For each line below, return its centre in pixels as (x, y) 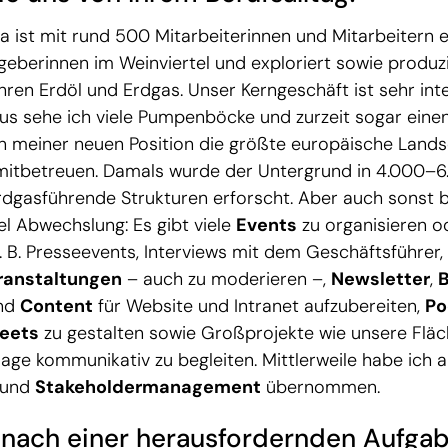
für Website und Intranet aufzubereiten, (259, 305)
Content (56, 305)
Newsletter (380, 278)
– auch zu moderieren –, (226, 278)
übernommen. (320, 386)
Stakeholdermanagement (148, 386)
